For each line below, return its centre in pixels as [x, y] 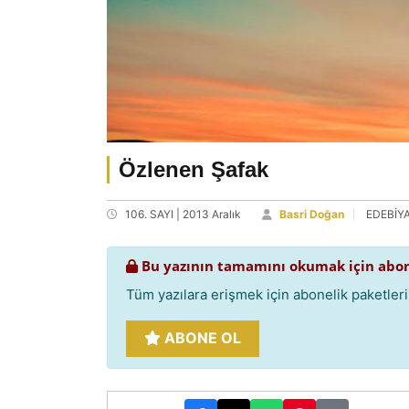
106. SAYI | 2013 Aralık [183, 214]
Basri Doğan [312, 214]
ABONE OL [201, 338]
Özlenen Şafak [194, 169]
